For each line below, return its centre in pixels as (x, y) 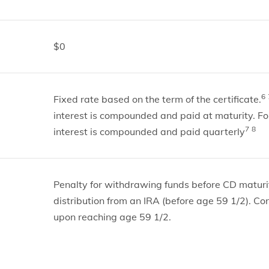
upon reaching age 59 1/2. (112, 217)
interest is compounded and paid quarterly (149, 131)
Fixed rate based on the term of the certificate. (157, 99)
